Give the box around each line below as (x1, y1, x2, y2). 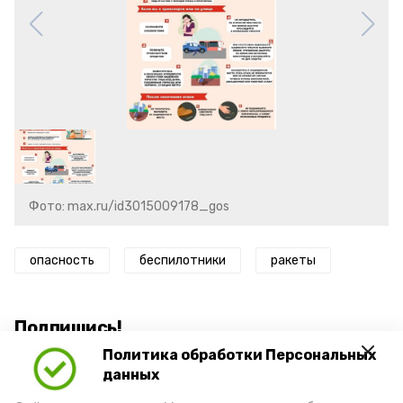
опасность (30, 253, 94, 268)
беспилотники (139, 253, 226, 268)
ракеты (271, 253, 316, 268)
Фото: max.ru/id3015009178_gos (29, 199, 229, 214)
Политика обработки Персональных (103, 346, 376, 364)
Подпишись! (14, 317, 121, 338)
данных (103, 366, 159, 384)
